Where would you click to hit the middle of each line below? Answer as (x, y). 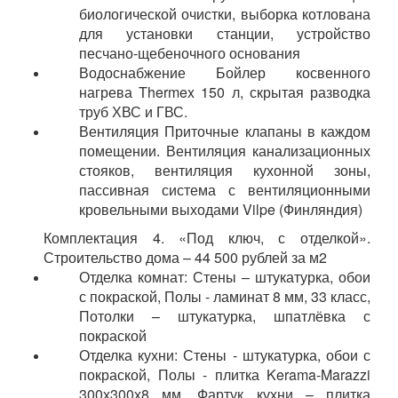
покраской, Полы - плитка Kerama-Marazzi (225, 374)
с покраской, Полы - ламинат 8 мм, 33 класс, (225, 296)
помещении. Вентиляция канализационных (225, 150)
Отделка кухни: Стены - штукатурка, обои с (225, 354)
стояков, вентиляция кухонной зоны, (225, 170)
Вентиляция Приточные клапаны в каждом (225, 131)
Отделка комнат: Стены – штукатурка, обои (225, 276)
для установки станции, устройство (225, 33)
